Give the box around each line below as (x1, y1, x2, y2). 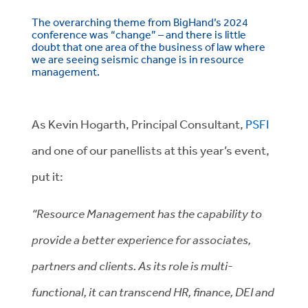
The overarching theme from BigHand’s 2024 (32, 15, 248, 29)
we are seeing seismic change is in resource (32, 52, 244, 66)
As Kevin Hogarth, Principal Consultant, (32, 116, 245, 131)
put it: (32, 168, 65, 184)
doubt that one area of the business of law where (32, 40, 265, 54)
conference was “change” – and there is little (32, 27, 246, 41)
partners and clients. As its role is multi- (32, 258, 233, 273)
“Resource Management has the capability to (32, 206, 262, 221)
